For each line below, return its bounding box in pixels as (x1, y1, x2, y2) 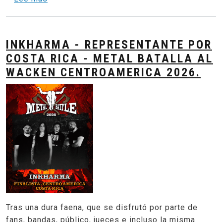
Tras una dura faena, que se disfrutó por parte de (6, 203, 198, 213)
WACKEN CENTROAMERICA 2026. (6, 65, 201, 80)
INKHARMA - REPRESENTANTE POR (6, 38, 212, 52)
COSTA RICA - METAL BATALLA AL (6, 52, 213, 66)
